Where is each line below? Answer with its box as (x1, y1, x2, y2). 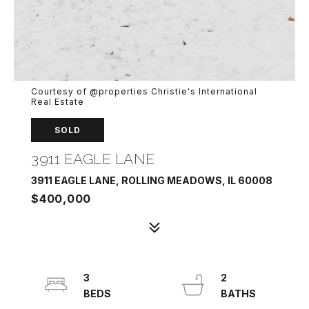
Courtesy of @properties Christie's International (31, 86, 257, 97)
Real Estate (31, 97, 84, 107)
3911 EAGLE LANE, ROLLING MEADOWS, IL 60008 (31, 175, 272, 186)
